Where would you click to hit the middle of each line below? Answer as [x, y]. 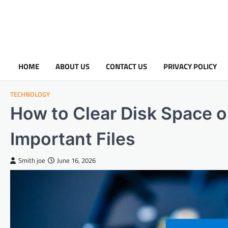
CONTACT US [126, 66]
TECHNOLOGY [30, 94]
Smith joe [32, 161]
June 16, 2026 [76, 161]
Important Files [73, 139]
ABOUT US [73, 66]
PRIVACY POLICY [190, 66]
